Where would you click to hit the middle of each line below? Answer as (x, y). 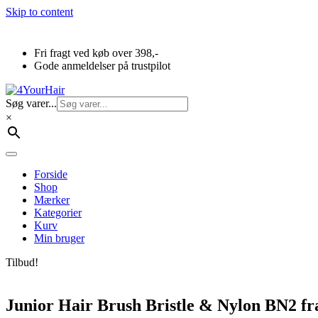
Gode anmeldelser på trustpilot (102, 66)
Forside (51, 174)
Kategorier (58, 213)
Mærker (52, 200)
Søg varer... (31, 103)
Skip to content (39, 12)
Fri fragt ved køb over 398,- (96, 53)
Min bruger (59, 238)
